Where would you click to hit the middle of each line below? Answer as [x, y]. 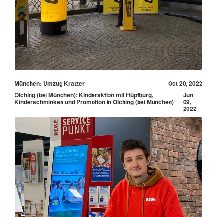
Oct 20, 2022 [185, 83]
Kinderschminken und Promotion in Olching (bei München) [94, 101]
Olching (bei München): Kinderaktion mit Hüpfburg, [84, 95]
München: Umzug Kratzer [50, 83]
